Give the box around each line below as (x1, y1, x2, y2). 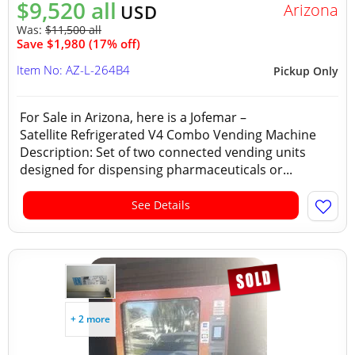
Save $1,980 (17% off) (17, 36, 140, 52)
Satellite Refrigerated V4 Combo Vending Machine (20, 126, 316, 143)
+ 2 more (71, 312, 110, 326)
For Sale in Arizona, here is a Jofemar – (20, 109, 246, 126)
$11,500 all (45, 22, 101, 37)
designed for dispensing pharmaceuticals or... (20, 161, 292, 178)
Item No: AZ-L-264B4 (17, 62, 130, 78)
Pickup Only (273, 63, 338, 78)
